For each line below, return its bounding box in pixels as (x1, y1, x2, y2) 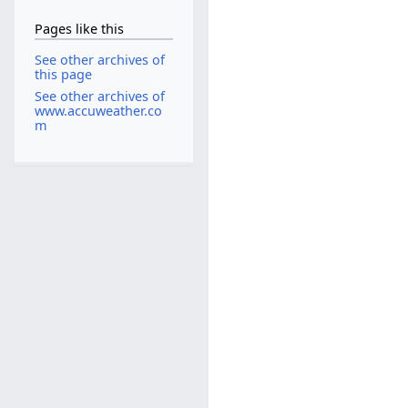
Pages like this (34, 19, 124, 37)
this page (34, 66, 92, 84)
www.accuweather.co (34, 101, 162, 119)
